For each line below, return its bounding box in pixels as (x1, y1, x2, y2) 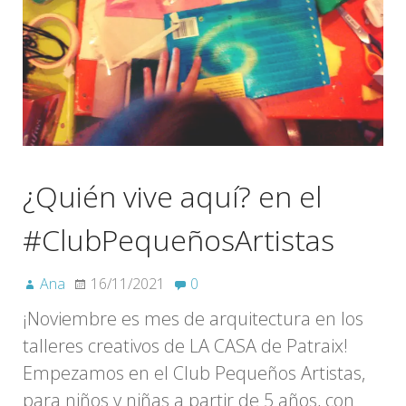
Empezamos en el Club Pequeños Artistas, (23, 361, 365, 386)
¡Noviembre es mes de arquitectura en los (23, 306, 363, 332)
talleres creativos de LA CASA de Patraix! (23, 333, 348, 359)
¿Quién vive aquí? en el (23, 177, 322, 217)
